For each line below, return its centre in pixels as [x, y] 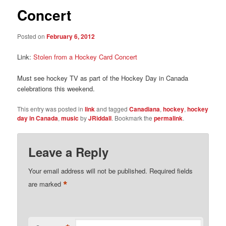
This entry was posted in [51, 108]
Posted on [32, 36]
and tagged [112, 108]
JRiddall [100, 118]
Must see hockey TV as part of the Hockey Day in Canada [103, 78]
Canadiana [145, 109]
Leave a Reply [69, 152]
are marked [46, 184]
